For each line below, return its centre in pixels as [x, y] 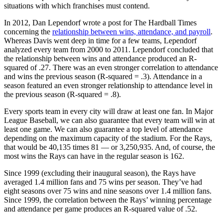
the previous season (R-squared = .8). [62, 94]
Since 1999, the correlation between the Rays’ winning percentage [108, 200]
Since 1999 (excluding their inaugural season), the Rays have [100, 173]
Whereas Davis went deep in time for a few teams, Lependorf [100, 40]
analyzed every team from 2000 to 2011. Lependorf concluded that [109, 49]
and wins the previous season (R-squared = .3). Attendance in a [103, 76]
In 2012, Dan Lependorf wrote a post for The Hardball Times [100, 22]
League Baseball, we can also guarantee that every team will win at [109, 120]
